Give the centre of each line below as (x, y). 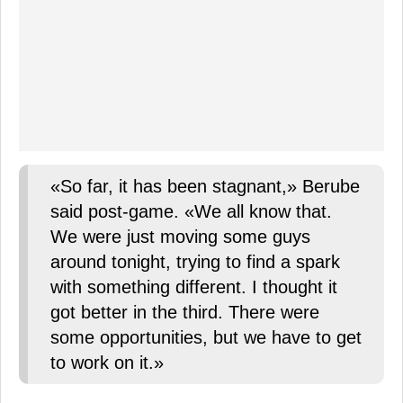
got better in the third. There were (185, 312)
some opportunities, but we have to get (206, 337)
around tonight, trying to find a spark (195, 261)
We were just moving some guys (180, 236)
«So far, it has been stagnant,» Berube (205, 186)
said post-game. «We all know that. (191, 211)
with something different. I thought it (194, 287)
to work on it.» (107, 362)
